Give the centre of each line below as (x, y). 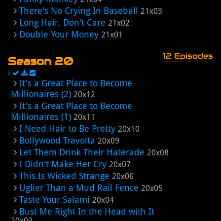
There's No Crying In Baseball (79, 11)
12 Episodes (188, 56)
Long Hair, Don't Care (62, 22)
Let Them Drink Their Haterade (82, 152)
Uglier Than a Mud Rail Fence (79, 188)
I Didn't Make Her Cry (63, 164)
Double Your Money (59, 34)
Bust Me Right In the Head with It (87, 211)
